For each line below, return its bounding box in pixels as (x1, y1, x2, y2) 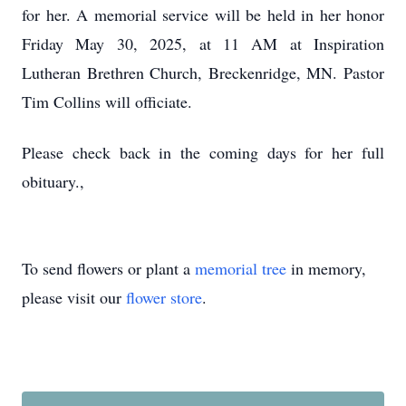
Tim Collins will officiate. (22, 91, 192, 112)
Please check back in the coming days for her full (22, 141, 384, 163)
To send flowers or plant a (22, 257, 195, 279)
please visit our (22, 286, 126, 308)
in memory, (286, 257, 366, 279)
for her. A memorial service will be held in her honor (22, 4, 384, 25)
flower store (126, 286, 202, 308)
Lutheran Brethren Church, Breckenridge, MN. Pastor (22, 62, 384, 83)
